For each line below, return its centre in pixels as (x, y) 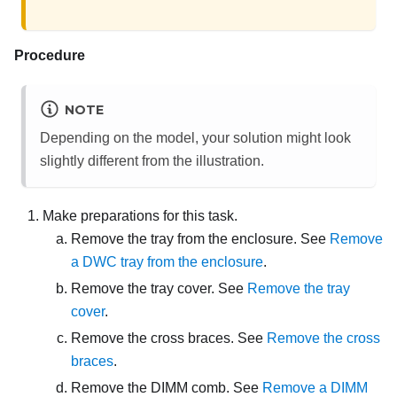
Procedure (50, 56)
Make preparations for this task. (140, 216)
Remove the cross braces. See (169, 339)
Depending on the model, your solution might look (195, 138)
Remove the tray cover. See (159, 289)
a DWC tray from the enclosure (167, 262)
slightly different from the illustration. (152, 161)
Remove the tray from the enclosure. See (200, 239)
